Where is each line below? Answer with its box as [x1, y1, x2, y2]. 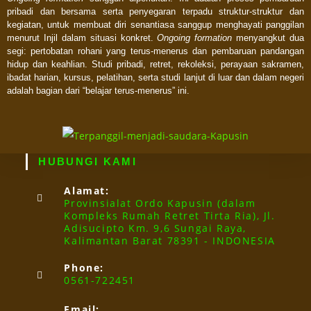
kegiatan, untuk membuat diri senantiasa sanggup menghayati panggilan [7, 19, 304, 30]
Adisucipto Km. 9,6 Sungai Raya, [64, 221, 247, 235]
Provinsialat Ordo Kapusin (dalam [64, 196, 256, 210]
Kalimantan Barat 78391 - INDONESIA [64, 234, 276, 248]
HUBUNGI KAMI [38, 155, 137, 168]
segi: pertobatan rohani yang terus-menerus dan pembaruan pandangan [7, 46, 304, 56]
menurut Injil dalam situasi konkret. [7, 33, 158, 43]
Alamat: [64, 184, 110, 198]
